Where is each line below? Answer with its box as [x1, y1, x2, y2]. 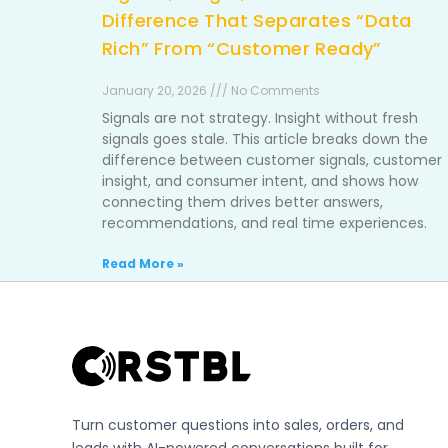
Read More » [102, 255, 184, 272]
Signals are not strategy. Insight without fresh [102, 108, 418, 128]
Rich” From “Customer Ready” [102, 36, 382, 61]
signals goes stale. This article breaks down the [102, 129, 428, 149]
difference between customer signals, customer [102, 150, 442, 170]
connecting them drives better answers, [102, 192, 383, 212]
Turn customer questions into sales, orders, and [72, 414, 404, 435]
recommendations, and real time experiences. [102, 213, 427, 233]
